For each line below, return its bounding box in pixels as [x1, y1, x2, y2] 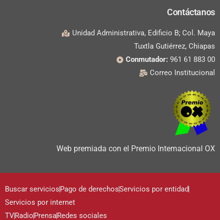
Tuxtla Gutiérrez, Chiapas [134, 42, 215, 51]
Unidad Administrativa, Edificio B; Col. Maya [72, 28, 215, 38]
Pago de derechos [60, 185, 119, 194]
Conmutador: [126, 55, 168, 64]
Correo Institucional [150, 68, 215, 78]
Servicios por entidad [119, 185, 189, 194]
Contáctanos [166, 7, 215, 18]
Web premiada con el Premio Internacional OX [56, 144, 215, 154]
